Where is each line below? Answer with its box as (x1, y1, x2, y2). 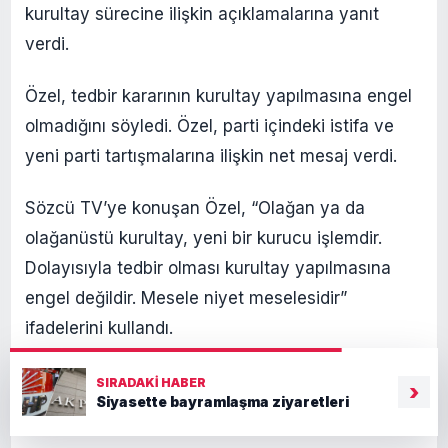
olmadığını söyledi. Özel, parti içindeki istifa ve (25, 115, 394, 136)
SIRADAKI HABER (96, 374, 206, 390)
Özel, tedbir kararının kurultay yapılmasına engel (25, 85, 412, 106)
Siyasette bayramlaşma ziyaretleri (96, 392, 349, 410)
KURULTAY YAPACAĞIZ (25, 399, 224, 420)
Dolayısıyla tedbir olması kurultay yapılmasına (25, 257, 391, 278)
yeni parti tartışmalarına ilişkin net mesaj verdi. (25, 145, 397, 166)
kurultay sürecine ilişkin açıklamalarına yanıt (25, 3, 379, 24)
